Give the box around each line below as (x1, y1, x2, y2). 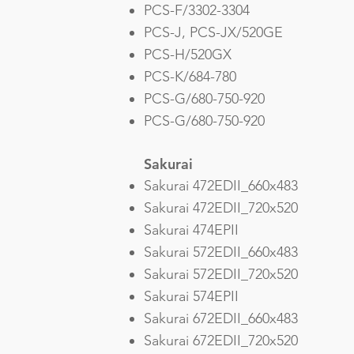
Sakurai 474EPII (144, 221, 239, 239)
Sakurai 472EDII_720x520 (144, 199, 298, 217)
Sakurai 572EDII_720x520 (144, 265, 298, 283)
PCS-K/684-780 (144, 68, 236, 85)
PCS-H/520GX (144, 46, 232, 63)
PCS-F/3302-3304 (144, 2, 250, 19)
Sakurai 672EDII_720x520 (144, 332, 298, 349)
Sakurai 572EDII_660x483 (144, 243, 298, 261)
